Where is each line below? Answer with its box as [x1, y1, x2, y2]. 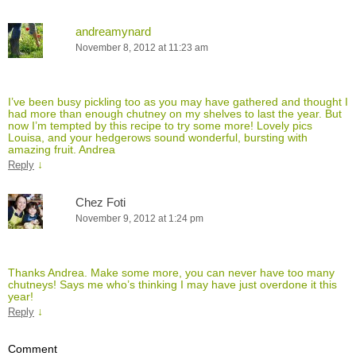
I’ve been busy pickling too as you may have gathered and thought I [8, 95, 348, 108]
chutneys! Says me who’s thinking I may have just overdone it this [8, 277, 337, 291]
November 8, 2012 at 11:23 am [75, 41, 208, 53]
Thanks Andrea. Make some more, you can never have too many [8, 265, 335, 279]
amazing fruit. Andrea [8, 142, 115, 156]
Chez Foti [75, 195, 126, 209]
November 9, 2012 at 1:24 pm [75, 212, 203, 224]
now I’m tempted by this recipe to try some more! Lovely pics [8, 118, 312, 132]
